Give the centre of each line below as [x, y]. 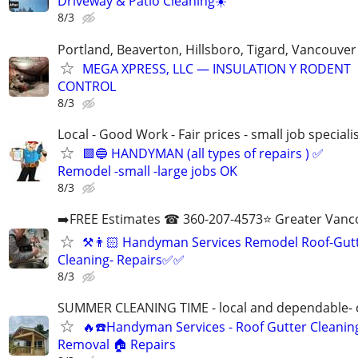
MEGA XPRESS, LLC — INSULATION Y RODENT [217, 68]
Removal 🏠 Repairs [117, 345]
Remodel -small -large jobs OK [147, 171]
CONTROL [87, 86]
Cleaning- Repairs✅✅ [121, 259]
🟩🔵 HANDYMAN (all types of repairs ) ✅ [203, 153]
